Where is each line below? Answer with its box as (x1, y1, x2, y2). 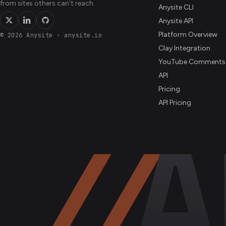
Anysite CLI (158, 3, 194, 12)
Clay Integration (158, 44, 210, 52)
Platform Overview (158, 30, 217, 39)
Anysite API (158, 17, 193, 25)
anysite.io (64, 31, 102, 39)
